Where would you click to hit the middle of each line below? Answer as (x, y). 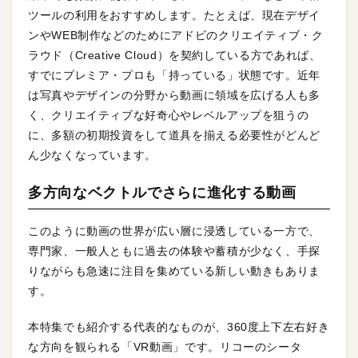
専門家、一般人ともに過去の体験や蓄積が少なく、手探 (175, 251)
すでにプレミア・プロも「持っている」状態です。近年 (175, 75)
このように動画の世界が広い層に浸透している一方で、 (174, 231)
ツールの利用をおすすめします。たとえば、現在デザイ (174, 15)
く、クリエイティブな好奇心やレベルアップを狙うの (169, 115)
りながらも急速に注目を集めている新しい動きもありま (175, 270)
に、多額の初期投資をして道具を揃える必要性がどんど (174, 135)
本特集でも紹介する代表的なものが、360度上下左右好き (179, 326)
